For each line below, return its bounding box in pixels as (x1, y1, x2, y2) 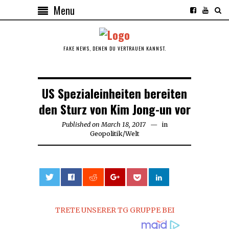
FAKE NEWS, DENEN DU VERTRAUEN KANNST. (63, 44, 166, 52)
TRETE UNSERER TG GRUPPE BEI (55, 205, 174, 215)
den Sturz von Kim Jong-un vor (38, 99, 191, 118)
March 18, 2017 (101, 120, 146, 128)
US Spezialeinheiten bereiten (42, 83, 187, 102)
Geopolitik (89, 129, 123, 138)
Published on (61, 120, 100, 128)
